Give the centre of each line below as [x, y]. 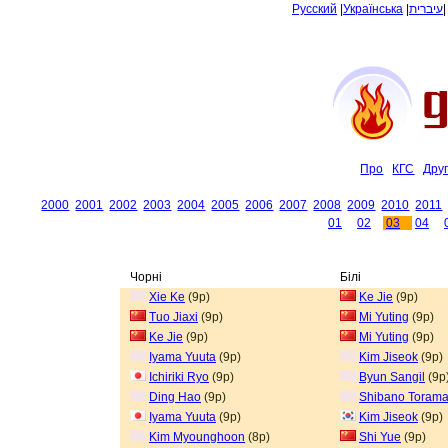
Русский [314, 9]
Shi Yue [380, 437]
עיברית [426, 9]
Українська [373, 9]
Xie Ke [167, 297]
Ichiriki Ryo [179, 377]
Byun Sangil [392, 377]
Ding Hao [175, 397]
